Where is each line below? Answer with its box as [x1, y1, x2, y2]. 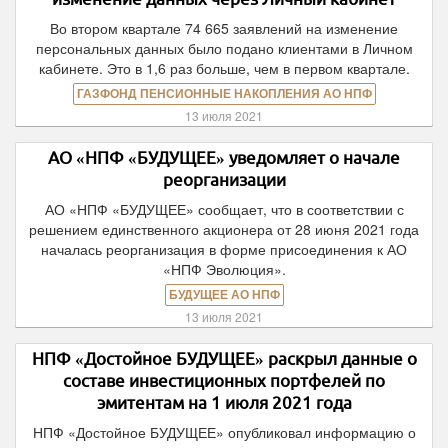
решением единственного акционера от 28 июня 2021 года [29, 219, 419, 239]
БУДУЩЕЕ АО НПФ [168, 288, 280, 302]
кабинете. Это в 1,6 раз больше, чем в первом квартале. [38, 58, 410, 78]
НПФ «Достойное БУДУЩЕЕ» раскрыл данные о [31, 349, 417, 368]
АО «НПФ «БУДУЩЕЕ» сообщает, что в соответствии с [44, 199, 404, 219]
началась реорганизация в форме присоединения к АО [41, 239, 407, 259]
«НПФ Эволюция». [162, 259, 286, 279]
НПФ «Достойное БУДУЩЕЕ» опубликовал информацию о [32, 422, 416, 442]
